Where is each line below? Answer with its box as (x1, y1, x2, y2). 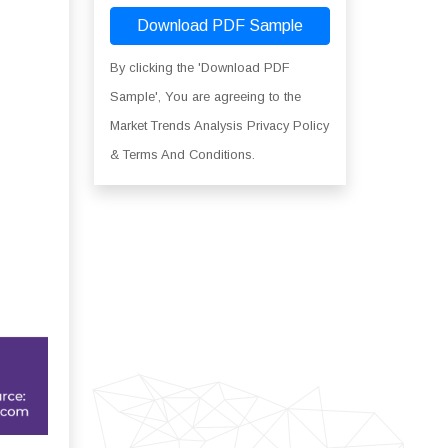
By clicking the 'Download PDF (109, 60, 290, 75)
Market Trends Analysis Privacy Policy (109, 118, 329, 133)
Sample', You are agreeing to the (109, 89, 301, 104)
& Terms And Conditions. (109, 147, 255, 162)
